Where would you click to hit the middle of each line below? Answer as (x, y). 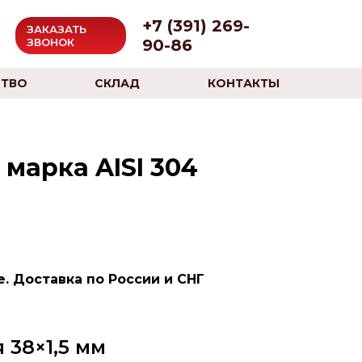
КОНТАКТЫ (243, 83)
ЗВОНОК (50, 42)
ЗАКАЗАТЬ (56, 29)
